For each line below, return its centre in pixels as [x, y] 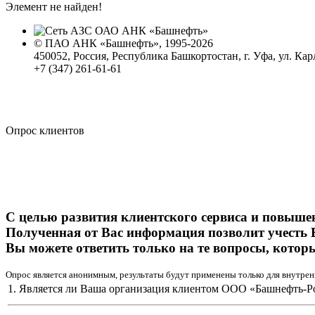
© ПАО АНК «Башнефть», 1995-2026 [123, 43]
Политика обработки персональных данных [140, 81]
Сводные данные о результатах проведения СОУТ [154, 94]
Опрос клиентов [45, 130]
